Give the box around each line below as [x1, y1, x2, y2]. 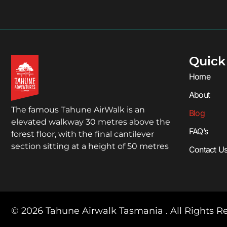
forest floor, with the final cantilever [11, 129, 154, 139]
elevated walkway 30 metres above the [11, 117, 170, 127]
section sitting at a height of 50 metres [11, 141, 169, 151]
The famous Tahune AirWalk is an [11, 104, 145, 115]
